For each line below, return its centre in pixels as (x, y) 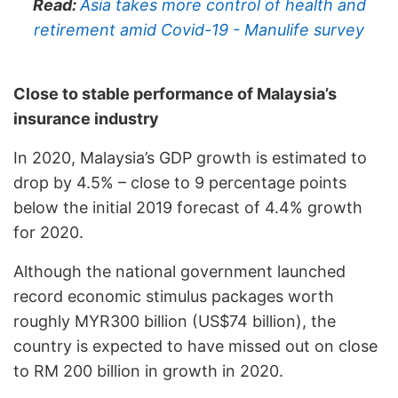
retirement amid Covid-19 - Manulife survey (199, 29)
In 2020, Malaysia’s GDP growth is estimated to (190, 157)
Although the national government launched (179, 271)
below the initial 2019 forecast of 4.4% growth (188, 207)
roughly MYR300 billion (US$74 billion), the (175, 321)
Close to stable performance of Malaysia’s (175, 93)
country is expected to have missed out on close (195, 346)
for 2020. (48, 232)
